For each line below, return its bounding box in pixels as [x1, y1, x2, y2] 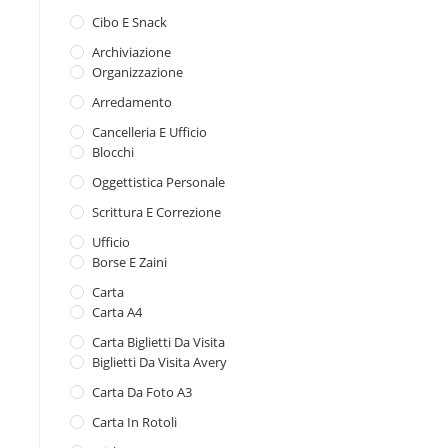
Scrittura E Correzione [92, 203, 221, 221]
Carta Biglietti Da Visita [92, 333, 225, 351]
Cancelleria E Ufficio [92, 123, 207, 141]
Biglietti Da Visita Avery [92, 353, 227, 371]
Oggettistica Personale [92, 173, 225, 191]
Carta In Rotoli [92, 413, 177, 431]
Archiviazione [92, 43, 171, 61]
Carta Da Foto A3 [92, 383, 192, 401]
